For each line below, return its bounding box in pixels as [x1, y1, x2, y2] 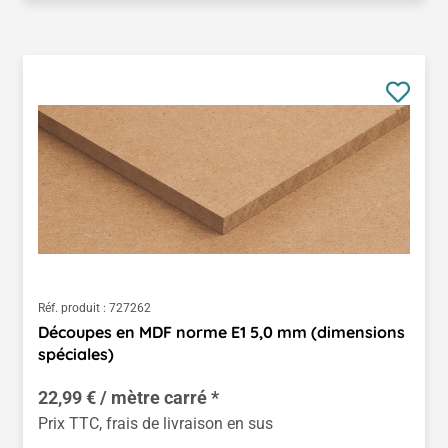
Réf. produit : [38, 300, 106, 315]
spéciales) [38, 343, 114, 364]
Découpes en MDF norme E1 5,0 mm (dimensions [38, 321, 405, 342]
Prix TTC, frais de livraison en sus [38, 413, 273, 433]
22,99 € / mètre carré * [38, 386, 219, 408]
